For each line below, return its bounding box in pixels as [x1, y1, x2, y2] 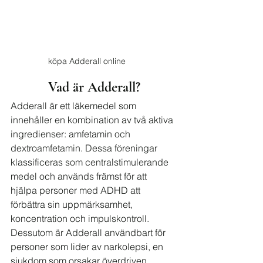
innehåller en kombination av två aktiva [11, 114, 176, 126]
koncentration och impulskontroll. [11, 213, 151, 224]
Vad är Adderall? [48, 79, 140, 96]
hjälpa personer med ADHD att [11, 184, 143, 196]
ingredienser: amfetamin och [11, 128, 133, 140]
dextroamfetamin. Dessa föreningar [11, 142, 160, 154]
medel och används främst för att [11, 170, 149, 182]
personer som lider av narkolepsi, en [11, 241, 166, 252]
